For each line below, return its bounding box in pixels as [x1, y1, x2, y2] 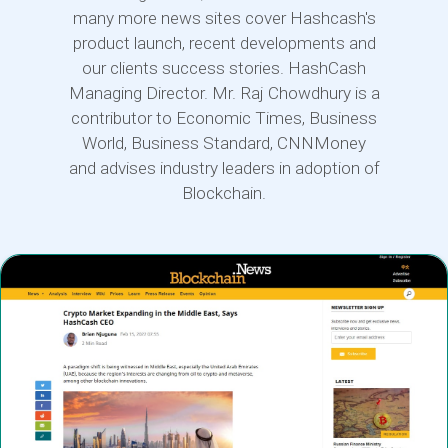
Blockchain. [182, 182, 266, 203]
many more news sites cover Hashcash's [72, 7, 376, 28]
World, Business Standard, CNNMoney [82, 132, 366, 153]
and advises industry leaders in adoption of [68, 157, 380, 178]
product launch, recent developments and [72, 32, 376, 53]
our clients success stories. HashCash [82, 57, 366, 78]
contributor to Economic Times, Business [71, 107, 377, 128]
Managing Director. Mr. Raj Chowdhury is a [68, 82, 380, 103]
